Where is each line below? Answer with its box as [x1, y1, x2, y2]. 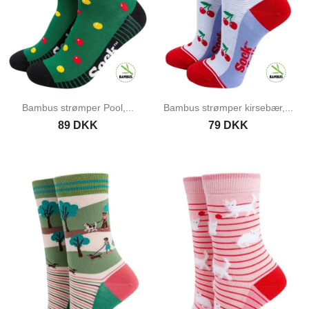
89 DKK [57, 119, 98, 132]
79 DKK [208, 119, 248, 132]
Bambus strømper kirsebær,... [163, 102, 293, 114]
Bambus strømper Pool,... [21, 102, 134, 114]
